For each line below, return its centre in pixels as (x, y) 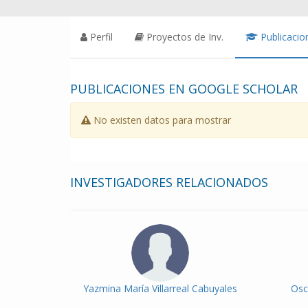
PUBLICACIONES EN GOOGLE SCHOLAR (184, 88)
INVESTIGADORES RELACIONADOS (169, 182)
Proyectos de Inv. (185, 36)
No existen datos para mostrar (161, 120)
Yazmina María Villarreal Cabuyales (161, 288)
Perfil (101, 36)
